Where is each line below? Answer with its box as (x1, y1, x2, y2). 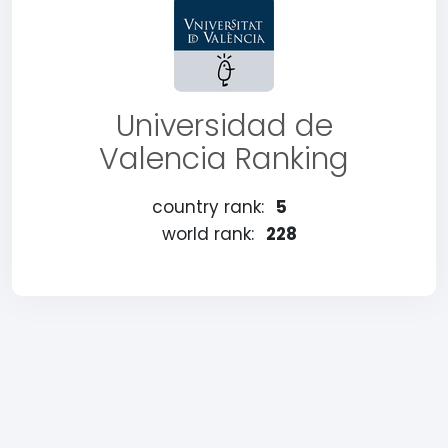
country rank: (151, 195, 264, 219)
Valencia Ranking (99, 138, 349, 180)
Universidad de (115, 105, 333, 147)
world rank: (161, 222, 254, 246)
